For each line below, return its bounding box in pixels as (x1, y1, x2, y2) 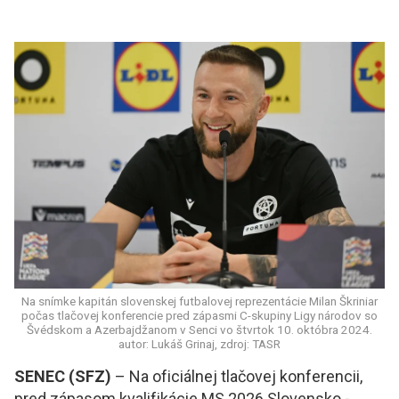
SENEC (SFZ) (14, 367, 111, 387)
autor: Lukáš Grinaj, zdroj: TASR (118, 337, 281, 352)
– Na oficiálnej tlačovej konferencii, (111, 367, 362, 387)
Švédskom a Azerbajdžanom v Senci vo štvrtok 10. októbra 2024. (27, 322, 372, 338)
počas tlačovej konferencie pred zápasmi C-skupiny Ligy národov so (21, 308, 378, 323)
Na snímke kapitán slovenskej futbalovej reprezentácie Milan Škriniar (21, 294, 378, 309)
